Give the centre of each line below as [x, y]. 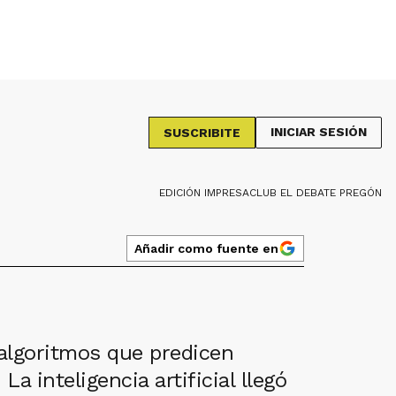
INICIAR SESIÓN [319, 132]
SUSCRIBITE [202, 133]
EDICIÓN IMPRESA [204, 193]
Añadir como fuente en [206, 248]
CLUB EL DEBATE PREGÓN [316, 193]
